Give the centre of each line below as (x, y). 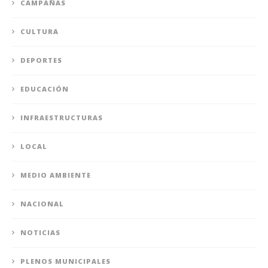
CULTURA (39, 31)
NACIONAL (42, 203)
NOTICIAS (40, 232)
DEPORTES (41, 60)
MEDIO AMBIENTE (56, 175)
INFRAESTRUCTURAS (62, 117)
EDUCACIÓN (45, 89)
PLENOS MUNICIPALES (66, 261)
